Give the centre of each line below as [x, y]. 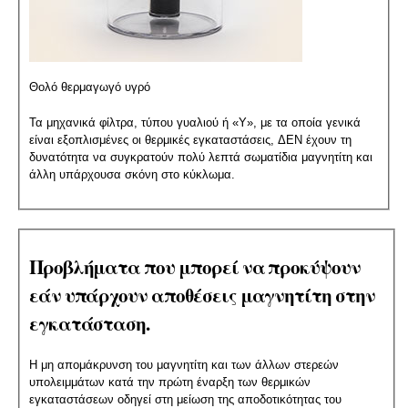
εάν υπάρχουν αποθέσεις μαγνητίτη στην [202, 296]
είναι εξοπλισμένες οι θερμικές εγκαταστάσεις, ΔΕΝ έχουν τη [190, 139]
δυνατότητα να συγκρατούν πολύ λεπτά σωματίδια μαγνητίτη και [200, 157]
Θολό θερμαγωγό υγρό [89, 87]
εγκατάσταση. [89, 324]
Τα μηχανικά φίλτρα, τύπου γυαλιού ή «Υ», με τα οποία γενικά [194, 122]
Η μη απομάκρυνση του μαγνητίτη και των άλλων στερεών [184, 365]
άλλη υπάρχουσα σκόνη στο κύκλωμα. [132, 174]
